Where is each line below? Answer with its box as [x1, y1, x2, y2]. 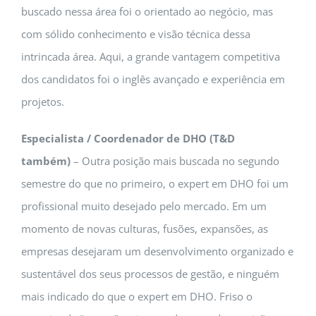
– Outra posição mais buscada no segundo [71, 154, 279, 168]
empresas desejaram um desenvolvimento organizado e [21, 244, 293, 258]
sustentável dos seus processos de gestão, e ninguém [21, 267, 279, 281]
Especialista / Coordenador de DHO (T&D [21, 131, 235, 145]
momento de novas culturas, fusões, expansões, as [21, 221, 268, 236]
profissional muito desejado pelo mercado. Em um [21, 199, 267, 213]
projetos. [21, 95, 64, 109]
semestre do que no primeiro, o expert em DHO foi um [21, 176, 288, 190]
